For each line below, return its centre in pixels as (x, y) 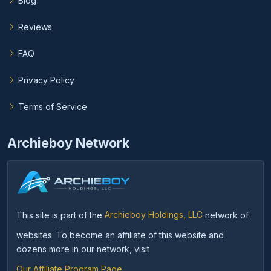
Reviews (35, 27)
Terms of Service (53, 106)
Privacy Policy (46, 80)
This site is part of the (60, 215)
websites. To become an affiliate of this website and (120, 235)
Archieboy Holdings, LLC (154, 215)
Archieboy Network (68, 142)
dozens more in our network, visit (83, 249)
